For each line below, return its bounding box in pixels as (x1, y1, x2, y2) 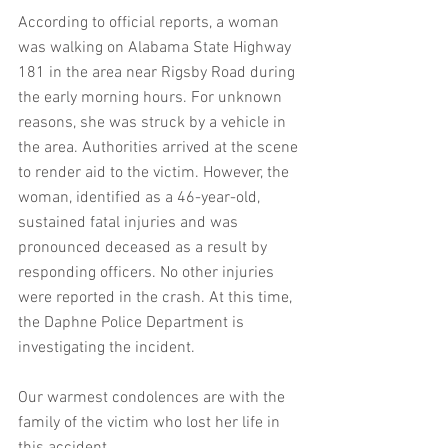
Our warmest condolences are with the (18, 388, 289, 408)
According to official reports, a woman (18, 13, 283, 33)
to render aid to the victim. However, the (18, 163, 293, 183)
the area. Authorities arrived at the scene (18, 138, 302, 158)
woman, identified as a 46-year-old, (18, 188, 264, 208)
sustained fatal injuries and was (18, 213, 242, 233)
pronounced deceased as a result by (18, 238, 271, 258)
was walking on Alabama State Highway (18, 38, 295, 58)
